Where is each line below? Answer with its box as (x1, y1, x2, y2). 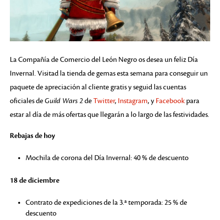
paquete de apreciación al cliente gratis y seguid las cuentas (10, 82, 186, 91)
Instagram (118, 96, 148, 105)
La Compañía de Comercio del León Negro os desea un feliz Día (10, 55, 198, 64)
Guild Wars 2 (45, 96, 83, 105)
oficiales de (10, 96, 45, 105)
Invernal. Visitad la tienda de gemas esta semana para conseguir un (10, 69, 208, 78)
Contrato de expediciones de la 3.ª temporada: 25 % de (26, 198, 187, 207)
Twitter (93, 96, 115, 105)
